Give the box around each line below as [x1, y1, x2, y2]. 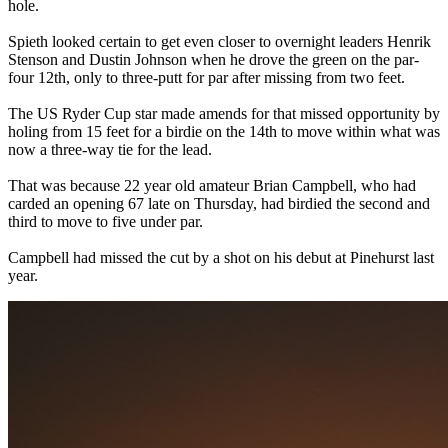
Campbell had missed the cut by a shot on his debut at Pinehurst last [8, 248, 434, 266]
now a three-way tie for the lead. [8, 140, 212, 158]
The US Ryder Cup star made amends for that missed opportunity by [8, 104, 440, 122]
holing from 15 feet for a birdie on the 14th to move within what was [8, 122, 440, 140]
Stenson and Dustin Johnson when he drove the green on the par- [8, 50, 419, 68]
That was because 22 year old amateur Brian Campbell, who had [8, 176, 416, 194]
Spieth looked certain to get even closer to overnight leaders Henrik [8, 32, 431, 50]
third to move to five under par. [8, 212, 203, 230]
